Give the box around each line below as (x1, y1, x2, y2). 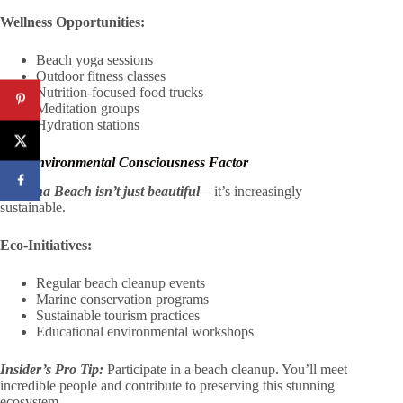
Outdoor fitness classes (36, 67, 166, 84)
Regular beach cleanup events (36, 275, 205, 291)
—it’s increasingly (200, 184, 302, 200)
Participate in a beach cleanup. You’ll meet (103, 362, 347, 378)
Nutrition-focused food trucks (36, 84, 203, 100)
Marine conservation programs (36, 291, 209, 308)
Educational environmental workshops (36, 324, 254, 340)
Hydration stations (36, 116, 139, 132)
